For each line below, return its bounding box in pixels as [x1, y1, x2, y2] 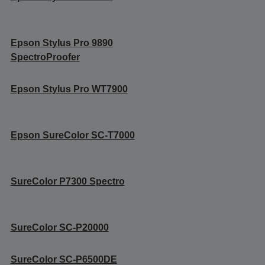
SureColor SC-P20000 [10, 222, 109, 233]
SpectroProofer [10, 52, 80, 63]
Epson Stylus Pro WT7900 [10, 84, 128, 95]
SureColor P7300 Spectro [10, 176, 125, 187]
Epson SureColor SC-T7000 [10, 130, 135, 141]
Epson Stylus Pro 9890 [10, 38, 113, 49]
